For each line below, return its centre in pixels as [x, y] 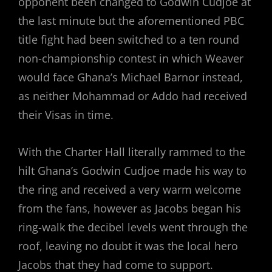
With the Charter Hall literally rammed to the [132, 152]
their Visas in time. [66, 115]
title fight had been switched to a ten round [129, 40]
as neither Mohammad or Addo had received [133, 96]
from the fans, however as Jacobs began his [130, 209]
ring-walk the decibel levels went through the [133, 227]
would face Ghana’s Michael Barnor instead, [131, 77]
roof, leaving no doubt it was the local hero [128, 246]
